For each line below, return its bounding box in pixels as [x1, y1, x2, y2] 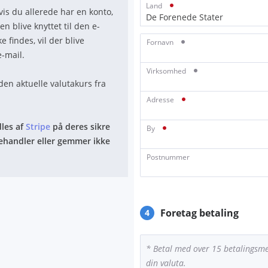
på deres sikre [50, 121, 110, 132]
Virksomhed [147, 66, 188, 76]
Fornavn [147, 37, 175, 47]
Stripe [26, 121, 50, 132]
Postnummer [147, 152, 190, 162]
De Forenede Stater [146, 11, 223, 23]
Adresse [147, 95, 176, 105]
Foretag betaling [160, 206, 239, 220]
